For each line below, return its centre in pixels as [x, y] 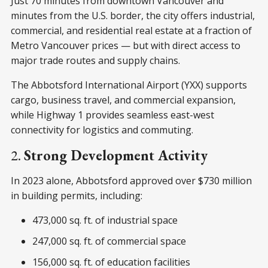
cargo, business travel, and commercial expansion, [123, 100]
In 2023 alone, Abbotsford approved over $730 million [131, 180]
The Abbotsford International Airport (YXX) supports [129, 85]
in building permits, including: [77, 195]
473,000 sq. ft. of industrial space [105, 220]
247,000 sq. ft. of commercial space [109, 241]
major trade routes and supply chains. [95, 60]
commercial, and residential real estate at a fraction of [131, 30]
